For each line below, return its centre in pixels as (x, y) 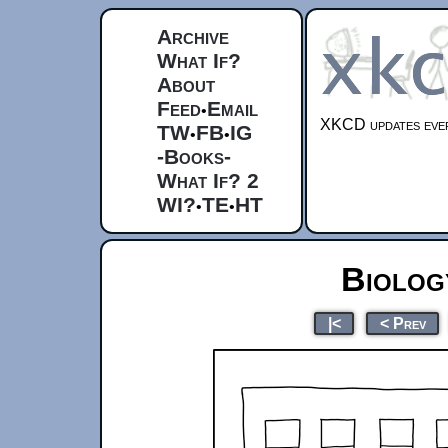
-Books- (194, 156)
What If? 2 (208, 180)
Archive (193, 36)
